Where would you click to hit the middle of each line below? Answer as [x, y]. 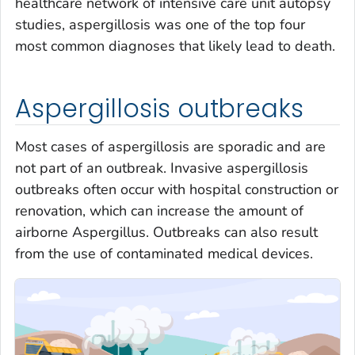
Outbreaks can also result [235, 232]
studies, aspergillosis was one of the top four [160, 25]
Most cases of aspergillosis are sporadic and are [170, 146]
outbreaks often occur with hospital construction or [177, 189]
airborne [44, 232]
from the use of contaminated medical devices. [164, 253]
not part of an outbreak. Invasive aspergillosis [162, 168]
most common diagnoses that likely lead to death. [175, 46]
